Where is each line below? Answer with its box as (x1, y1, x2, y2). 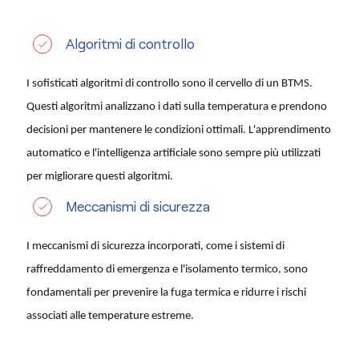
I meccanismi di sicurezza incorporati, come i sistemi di (26, 240, 284, 253)
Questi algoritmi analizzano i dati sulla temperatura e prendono (26, 101, 327, 114)
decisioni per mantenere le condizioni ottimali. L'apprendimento (26, 124, 331, 137)
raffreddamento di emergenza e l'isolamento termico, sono (26, 264, 308, 276)
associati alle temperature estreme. (26, 310, 194, 323)
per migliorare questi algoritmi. (26, 171, 173, 184)
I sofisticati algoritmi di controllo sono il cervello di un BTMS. (26, 78, 313, 91)
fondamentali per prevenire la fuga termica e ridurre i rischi (26, 287, 306, 300)
